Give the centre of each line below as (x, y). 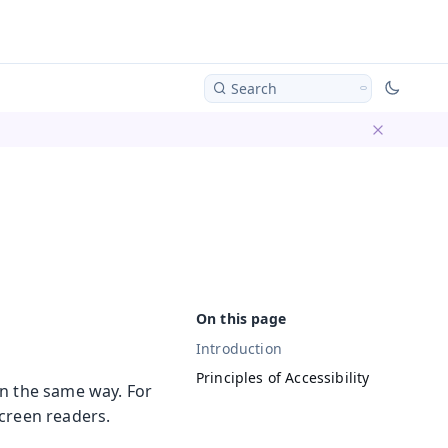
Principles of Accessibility (283, 378)
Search (254, 88)
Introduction (239, 348)
